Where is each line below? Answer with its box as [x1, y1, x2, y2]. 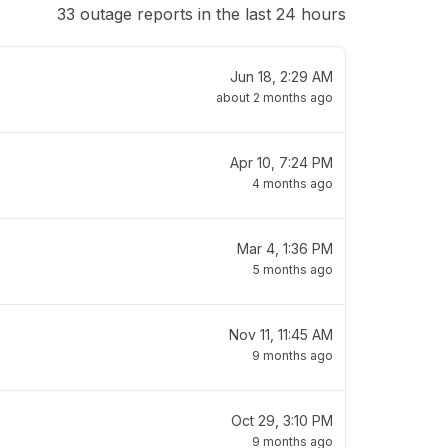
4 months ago [252, 176, 333, 191]
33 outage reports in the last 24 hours [57, 4, 346, 24]
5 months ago [253, 262, 333, 277]
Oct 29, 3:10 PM [231, 412, 333, 429]
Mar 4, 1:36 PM [237, 240, 333, 257]
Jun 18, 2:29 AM [230, 68, 333, 85]
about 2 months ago [216, 90, 333, 105]
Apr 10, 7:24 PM [230, 154, 333, 171]
